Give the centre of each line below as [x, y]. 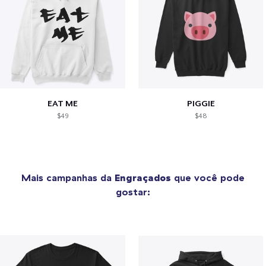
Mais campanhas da [68, 177]
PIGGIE [201, 103]
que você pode [208, 177]
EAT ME [62, 103]
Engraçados [143, 177]
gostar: [133, 191]
